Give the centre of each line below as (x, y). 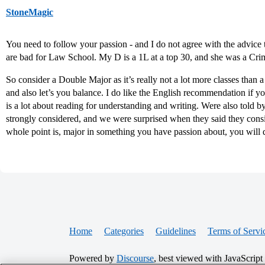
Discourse (135, 258)
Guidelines (176, 231)
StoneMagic (30, 12)
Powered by (93, 258)
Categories (124, 231)
